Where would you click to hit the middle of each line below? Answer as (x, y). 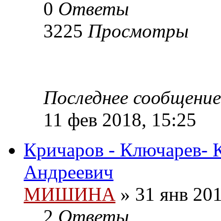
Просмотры (138, 31)
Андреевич (69, 172)
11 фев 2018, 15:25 (120, 120)
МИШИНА (70, 194)
